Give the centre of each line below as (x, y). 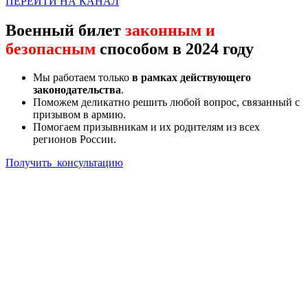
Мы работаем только (82, 78)
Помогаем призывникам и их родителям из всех (146, 127)
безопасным (51, 48)
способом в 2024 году (175, 48)
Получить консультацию (64, 163)
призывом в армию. (79, 115)
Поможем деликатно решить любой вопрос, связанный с (166, 102)
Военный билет (65, 30)
